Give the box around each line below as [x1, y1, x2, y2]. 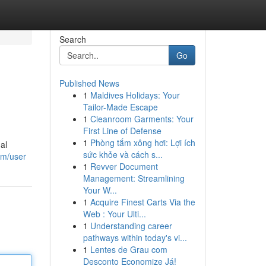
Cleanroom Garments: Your [90, 113, 194, 125]
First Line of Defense [83, 125, 161, 137]
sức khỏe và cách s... [83, 148, 163, 160]
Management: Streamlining [83, 172, 185, 184]
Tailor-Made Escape [83, 101, 158, 113]
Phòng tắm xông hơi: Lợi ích [90, 137, 195, 148]
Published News [59, 77, 119, 89]
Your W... [83, 184, 117, 196]
